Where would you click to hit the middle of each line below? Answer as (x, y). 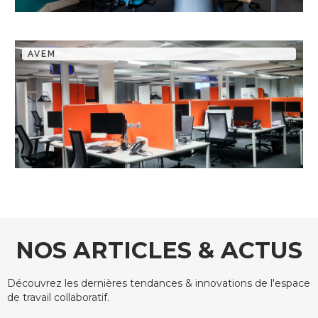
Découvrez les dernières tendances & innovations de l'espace (159, 283)
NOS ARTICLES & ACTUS (159, 250)
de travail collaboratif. (58, 297)
